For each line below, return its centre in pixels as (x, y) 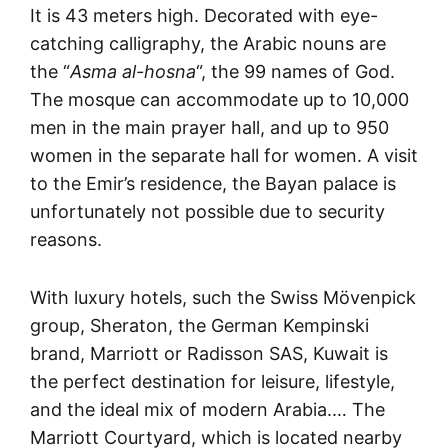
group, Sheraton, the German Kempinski (199, 325)
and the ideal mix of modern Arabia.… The (207, 409)
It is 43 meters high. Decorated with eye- (204, 15)
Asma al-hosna (133, 71)
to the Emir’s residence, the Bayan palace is (213, 183)
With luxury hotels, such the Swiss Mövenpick (223, 297)
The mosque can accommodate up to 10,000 (219, 99)
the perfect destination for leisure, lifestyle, (212, 381)
